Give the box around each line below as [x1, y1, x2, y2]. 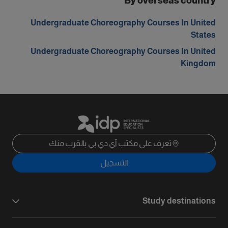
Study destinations [142, 196, 216, 206]
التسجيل [100, 158, 128, 167]
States [191, 31, 216, 39]
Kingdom [181, 59, 216, 68]
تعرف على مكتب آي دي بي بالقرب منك [48, 139, 172, 148]
